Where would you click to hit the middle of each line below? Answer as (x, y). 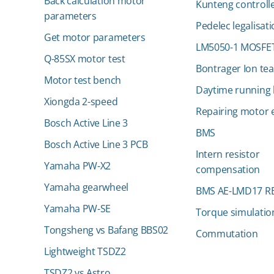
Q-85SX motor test (85, 59)
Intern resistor (228, 154)
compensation (228, 169)
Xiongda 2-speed (81, 102)
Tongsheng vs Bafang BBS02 (106, 230)
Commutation (227, 234)
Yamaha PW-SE (78, 209)
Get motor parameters (95, 37)
